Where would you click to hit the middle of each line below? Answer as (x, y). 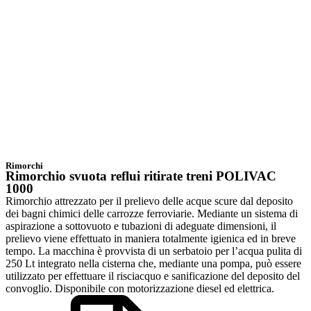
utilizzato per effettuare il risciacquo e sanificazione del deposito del (153, 276)
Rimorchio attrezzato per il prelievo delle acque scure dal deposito (149, 201)
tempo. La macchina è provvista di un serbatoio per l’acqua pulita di (154, 251)
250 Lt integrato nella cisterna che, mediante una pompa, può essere (153, 263)
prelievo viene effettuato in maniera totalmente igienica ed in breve (151, 238)
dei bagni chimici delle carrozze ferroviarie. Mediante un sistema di (152, 213)
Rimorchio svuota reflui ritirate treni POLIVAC (141, 176)
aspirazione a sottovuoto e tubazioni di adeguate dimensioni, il (141, 226)
